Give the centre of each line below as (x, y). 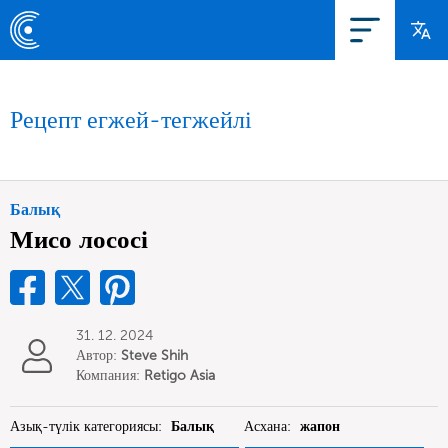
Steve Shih (154, 355)
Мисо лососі (79, 239)
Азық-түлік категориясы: (88, 426)
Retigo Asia (179, 375)
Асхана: (269, 426)
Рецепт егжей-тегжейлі (131, 119)
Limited (99, 395)
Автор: (98, 355)
